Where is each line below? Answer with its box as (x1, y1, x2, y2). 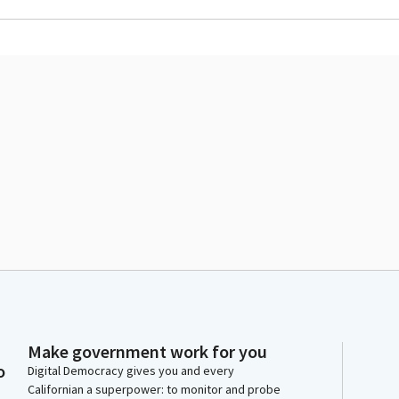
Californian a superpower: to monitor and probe (28, 381, 281, 397)
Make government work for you (28, 340, 267, 362)
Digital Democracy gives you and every (28, 362, 234, 379)
